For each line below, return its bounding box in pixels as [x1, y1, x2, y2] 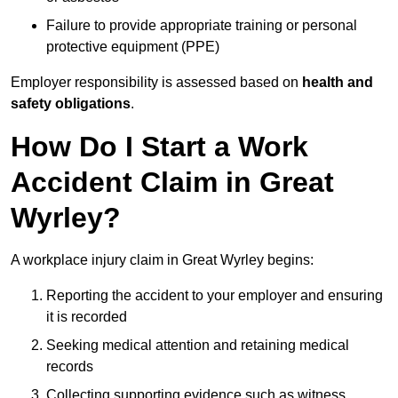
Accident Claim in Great [11, 166, 334, 199]
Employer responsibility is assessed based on [11, 75, 302, 91]
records [46, 359, 93, 375]
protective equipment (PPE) [46, 39, 219, 55]
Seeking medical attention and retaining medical [46, 338, 349, 354]
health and [302, 75, 373, 91]
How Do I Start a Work [11, 131, 308, 163]
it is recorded [46, 309, 127, 325]
